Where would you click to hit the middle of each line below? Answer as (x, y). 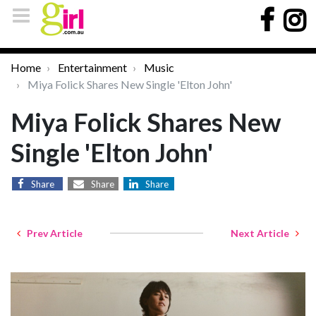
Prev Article (51, 233)
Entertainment (92, 67)
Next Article (263, 233)
